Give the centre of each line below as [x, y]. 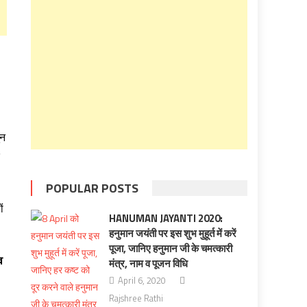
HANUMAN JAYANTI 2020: [165, 218]
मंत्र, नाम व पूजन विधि [148, 263]
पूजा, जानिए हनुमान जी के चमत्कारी [170, 248]
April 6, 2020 [142, 280]
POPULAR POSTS [93, 188]
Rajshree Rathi [136, 298]
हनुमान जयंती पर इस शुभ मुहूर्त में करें [172, 233]
